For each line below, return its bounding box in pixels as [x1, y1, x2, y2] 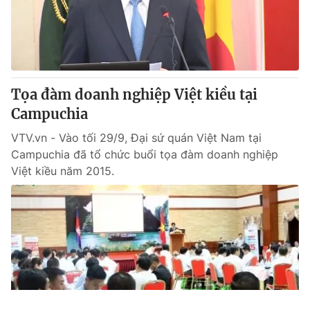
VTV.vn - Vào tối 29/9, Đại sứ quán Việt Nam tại [11, 131, 262, 145]
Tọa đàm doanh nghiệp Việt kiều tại [11, 86, 257, 103]
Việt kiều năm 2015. [11, 164, 114, 178]
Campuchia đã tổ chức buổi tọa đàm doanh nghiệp [11, 147, 278, 161]
